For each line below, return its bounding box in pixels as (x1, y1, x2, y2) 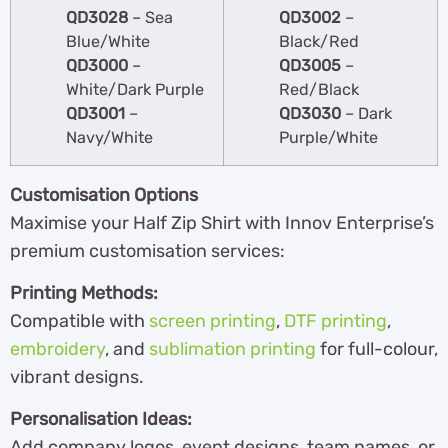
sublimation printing (149, 338, 316, 361)
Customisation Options (10, 183, 198, 206)
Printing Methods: (10, 282, 158, 305)
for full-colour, (316, 338, 438, 361)
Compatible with (10, 310, 149, 333)
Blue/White (66, 31, 150, 51)
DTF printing (284, 310, 387, 333)
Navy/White (66, 127, 153, 147)
